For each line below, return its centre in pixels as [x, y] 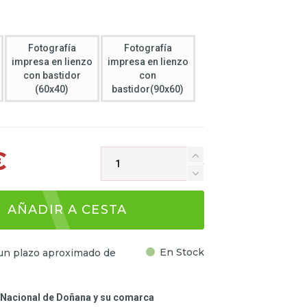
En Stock [182, 253]
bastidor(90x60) [148, 89]
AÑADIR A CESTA [67, 210]
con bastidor [52, 75]
